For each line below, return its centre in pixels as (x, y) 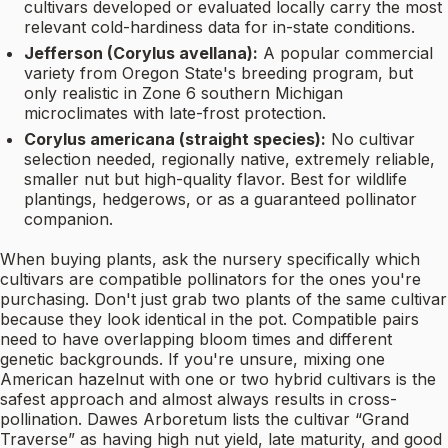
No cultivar (373, 139)
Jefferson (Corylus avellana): (141, 53)
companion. (68, 219)
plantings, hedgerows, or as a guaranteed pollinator (220, 199)
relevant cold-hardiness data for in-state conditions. (219, 27)
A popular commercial (348, 53)
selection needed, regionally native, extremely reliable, (229, 159)
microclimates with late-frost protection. (175, 113)
